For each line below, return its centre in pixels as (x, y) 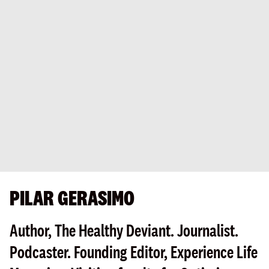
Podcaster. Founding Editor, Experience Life (134, 252)
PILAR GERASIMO (72, 198)
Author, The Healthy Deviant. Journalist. (124, 231)
